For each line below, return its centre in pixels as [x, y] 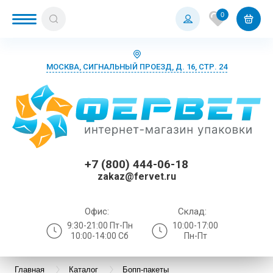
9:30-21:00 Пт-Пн [100, 225]
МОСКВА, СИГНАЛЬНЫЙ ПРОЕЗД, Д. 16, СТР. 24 [136, 67]
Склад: [192, 211]
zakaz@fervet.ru [136, 176]
